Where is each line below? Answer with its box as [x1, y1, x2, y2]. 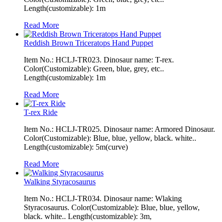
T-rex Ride [24, 108, 57, 116]
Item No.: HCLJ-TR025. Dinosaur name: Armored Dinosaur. [24, 124, 215, 133]
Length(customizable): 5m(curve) [24, 142, 128, 151]
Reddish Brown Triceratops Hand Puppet [24, 38, 153, 47]
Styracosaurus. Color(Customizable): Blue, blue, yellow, [24, 203, 200, 212]
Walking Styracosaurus [24, 177, 96, 186]
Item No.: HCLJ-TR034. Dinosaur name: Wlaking [24, 194, 182, 203]
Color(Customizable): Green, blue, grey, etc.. [24, 64, 164, 73]
